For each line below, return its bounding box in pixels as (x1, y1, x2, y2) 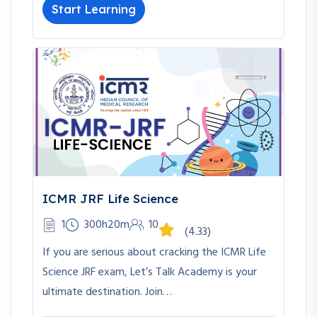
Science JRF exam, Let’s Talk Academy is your (42, 263, 257, 282)
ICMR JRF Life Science (42, 191, 178, 207)
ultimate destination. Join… (42, 283, 172, 302)
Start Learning (52, 2, 136, 17)
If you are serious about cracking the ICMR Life (42, 243, 266, 263)
